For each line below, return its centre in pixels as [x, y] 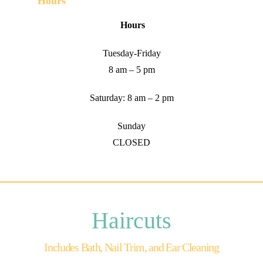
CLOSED [131, 142]
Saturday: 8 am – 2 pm [131, 98]
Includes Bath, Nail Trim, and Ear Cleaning [131, 247]
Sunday [131, 126]
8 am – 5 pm [131, 70]
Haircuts [131, 220]
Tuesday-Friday [131, 53]
